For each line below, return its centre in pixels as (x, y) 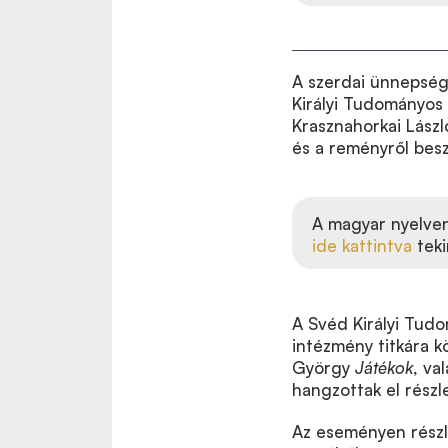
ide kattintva (362, 245)
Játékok (384, 367)
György (323, 367)
